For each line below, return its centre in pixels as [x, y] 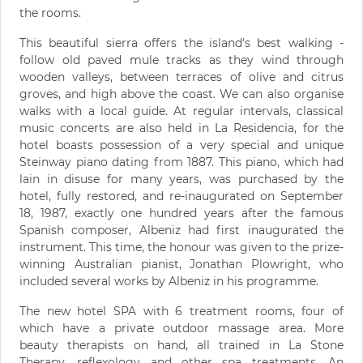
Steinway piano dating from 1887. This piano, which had [181, 162]
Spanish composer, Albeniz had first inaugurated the [181, 231]
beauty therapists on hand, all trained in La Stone [181, 346]
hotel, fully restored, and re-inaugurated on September [181, 196]
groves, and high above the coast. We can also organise [181, 94]
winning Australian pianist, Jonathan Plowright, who [181, 265]
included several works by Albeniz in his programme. [169, 282]
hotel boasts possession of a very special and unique [181, 145]
